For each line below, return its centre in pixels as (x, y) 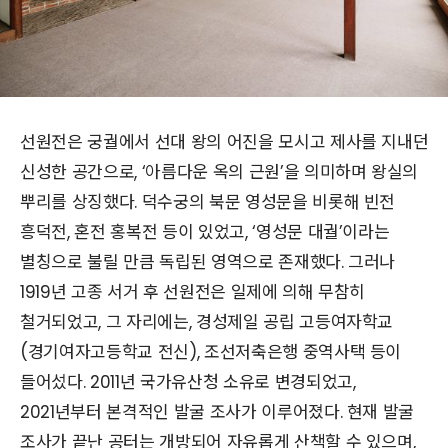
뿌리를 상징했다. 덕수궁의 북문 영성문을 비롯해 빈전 (208, 202)
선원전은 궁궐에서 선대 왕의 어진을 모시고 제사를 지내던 (224, 142)
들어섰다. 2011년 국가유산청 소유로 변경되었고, (188, 382)
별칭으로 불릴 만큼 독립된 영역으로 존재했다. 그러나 (208, 262)
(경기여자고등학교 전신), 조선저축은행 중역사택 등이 (211, 352)
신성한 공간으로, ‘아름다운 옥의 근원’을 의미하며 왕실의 (219, 172)
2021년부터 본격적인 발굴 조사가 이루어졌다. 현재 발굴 (217, 412)
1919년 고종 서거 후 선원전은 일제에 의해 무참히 (193, 292)
